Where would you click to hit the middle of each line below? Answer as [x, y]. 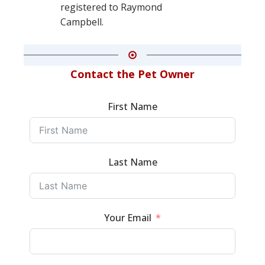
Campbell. [82, 22]
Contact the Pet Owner [132, 74]
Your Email [128, 218]
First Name [132, 106]
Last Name [132, 162]
